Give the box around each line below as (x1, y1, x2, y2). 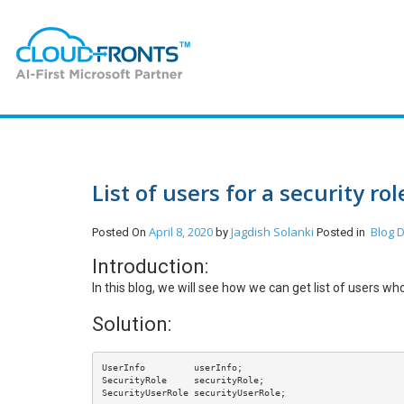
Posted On (92, 225, 149, 239)
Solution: (92, 313, 176, 335)
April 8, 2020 (149, 224, 213, 240)
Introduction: (92, 255, 208, 278)
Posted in (317, 225, 371, 239)
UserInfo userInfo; (101, 362, 243, 372)
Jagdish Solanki (231, 224, 317, 240)
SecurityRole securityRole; (101, 374, 264, 385)
